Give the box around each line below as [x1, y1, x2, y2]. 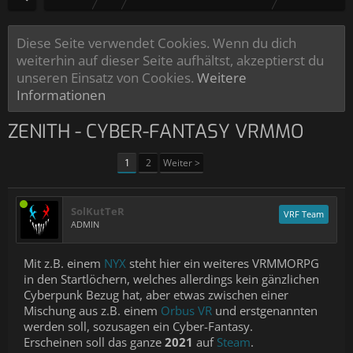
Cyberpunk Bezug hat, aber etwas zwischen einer [24, 287, 288, 303]
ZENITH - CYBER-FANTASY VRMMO [8, 119, 303, 144]
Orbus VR [161, 303, 212, 318]
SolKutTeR [71, 204, 124, 218]
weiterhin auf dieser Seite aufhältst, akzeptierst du [17, 50, 324, 69]
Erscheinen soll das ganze [24, 334, 165, 350]
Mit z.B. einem [24, 255, 104, 271]
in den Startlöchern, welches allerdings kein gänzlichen [24, 271, 319, 287]
